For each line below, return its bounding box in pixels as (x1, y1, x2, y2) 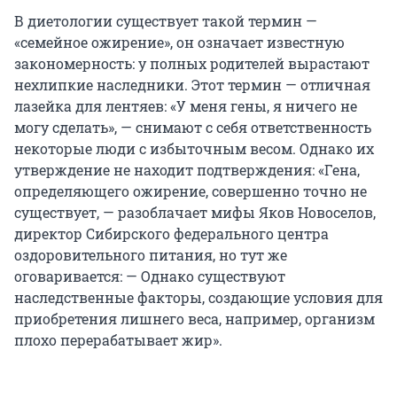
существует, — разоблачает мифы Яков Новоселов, (14, 202, 376, 222)
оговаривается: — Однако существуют (14, 266, 285, 285)
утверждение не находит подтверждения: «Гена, (14, 160, 360, 179)
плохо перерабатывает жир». (14, 330, 222, 349)
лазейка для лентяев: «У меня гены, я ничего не (14, 96, 357, 115)
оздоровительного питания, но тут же (14, 245, 287, 264)
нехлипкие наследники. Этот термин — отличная (14, 74, 370, 94)
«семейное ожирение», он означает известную (14, 32, 345, 51)
